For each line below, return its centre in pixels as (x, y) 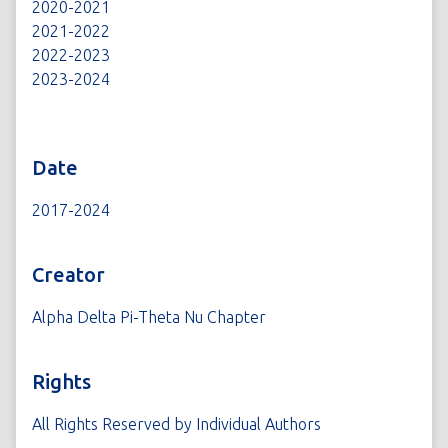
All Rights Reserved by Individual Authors (176, 424)
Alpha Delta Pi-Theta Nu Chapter (149, 317)
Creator (68, 274)
